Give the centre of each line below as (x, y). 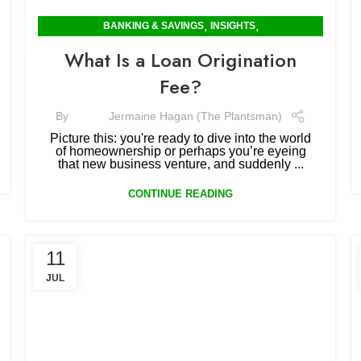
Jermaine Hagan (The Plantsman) (195, 116)
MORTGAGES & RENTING (180, 46)
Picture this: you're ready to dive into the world (180, 138)
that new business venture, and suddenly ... (180, 164)
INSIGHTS (232, 26)
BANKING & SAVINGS (153, 26)
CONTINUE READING (180, 194)
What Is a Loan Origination (180, 60)
